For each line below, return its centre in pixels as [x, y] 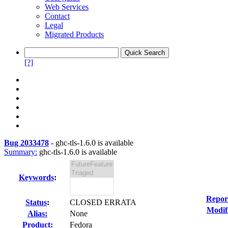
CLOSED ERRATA [103, 202]
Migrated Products [74, 34]
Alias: [37, 213]
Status [36, 202]
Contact [57, 16]
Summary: [21, 152]
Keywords [36, 177]
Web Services [67, 7]
